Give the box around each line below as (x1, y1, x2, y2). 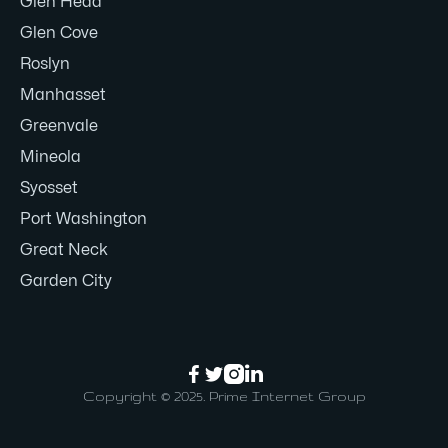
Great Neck (20, 242, 108, 258)
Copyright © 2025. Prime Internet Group (82, 388, 366, 404)
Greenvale (20, 118, 98, 134)
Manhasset (20, 87, 106, 103)
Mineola (20, 149, 81, 165)
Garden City (20, 273, 112, 289)
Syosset (20, 180, 78, 196)
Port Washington (20, 211, 147, 227)
